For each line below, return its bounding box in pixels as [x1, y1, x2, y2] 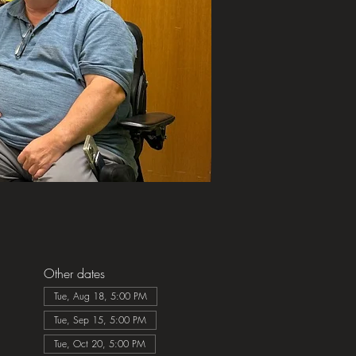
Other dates [43, 265, 105, 282]
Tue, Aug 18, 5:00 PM [53, 289, 147, 303]
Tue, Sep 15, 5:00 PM [53, 313, 146, 327]
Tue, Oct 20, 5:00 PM [53, 337, 145, 350]
